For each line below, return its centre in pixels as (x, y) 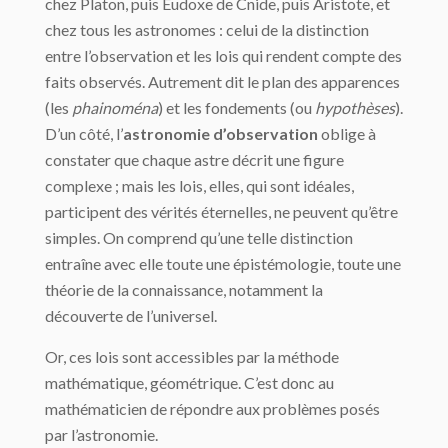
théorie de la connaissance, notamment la (184, 290)
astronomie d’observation (220, 134)
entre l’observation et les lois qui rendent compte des (223, 56)
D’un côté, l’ (84, 134)
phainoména (115, 108)
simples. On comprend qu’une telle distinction (199, 238)
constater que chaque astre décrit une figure (194, 160)
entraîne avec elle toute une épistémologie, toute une (223, 264)
